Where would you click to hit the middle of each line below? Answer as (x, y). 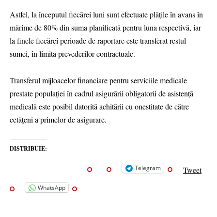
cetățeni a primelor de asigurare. (58, 119)
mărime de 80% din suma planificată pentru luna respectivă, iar (105, 28)
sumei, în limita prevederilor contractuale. (72, 54)
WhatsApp (52, 187)
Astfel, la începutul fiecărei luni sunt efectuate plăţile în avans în (106, 15)
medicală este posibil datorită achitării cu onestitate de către (99, 106)
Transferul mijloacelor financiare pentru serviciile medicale (98, 80)
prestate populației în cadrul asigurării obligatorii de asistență (101, 93)
